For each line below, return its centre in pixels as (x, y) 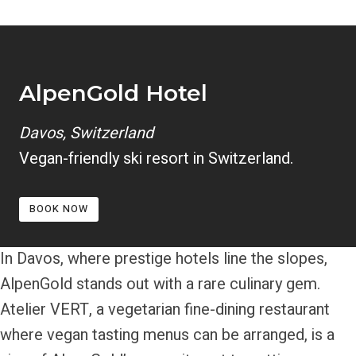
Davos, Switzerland (86, 133)
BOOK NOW (58, 209)
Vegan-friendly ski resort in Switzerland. (156, 159)
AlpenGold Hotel (113, 93)
